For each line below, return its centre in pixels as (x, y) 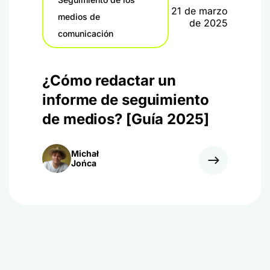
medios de (79, 17)
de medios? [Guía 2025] (126, 119)
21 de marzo (199, 11)
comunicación (86, 33)
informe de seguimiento (126, 100)
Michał (85, 153)
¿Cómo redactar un (109, 80)
